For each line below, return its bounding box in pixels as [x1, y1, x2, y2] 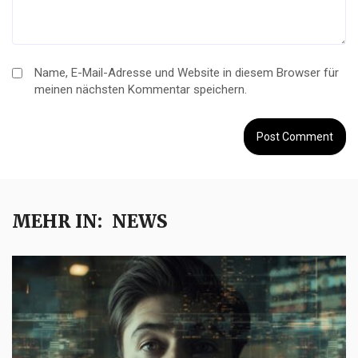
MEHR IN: [12, 210, 102, 233]
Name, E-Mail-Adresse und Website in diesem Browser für [34, 66, 339, 81]
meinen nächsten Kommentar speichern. [34, 82, 247, 97]
